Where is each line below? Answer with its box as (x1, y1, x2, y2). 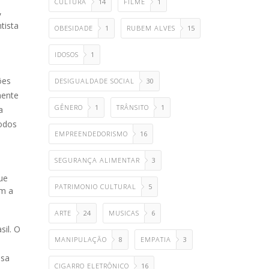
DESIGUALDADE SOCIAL (55, 76, 134, 85)
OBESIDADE (55, 23, 93, 32)
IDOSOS (55, 50, 79, 59)
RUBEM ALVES (127, 23, 175, 32)
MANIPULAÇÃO (55, 235, 107, 244)
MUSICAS (109, 208, 139, 217)
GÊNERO (55, 103, 83, 112)
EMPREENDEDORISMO (55, 129, 128, 138)
